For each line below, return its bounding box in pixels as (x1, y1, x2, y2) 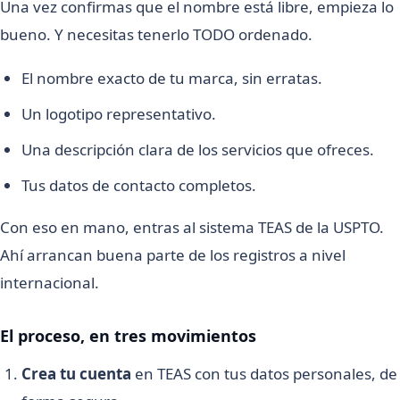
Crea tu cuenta (21, 362, 131, 384)
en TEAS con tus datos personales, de (131, 362, 397, 384)
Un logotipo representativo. (21, 103, 216, 124)
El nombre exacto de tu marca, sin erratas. (21, 67, 322, 88)
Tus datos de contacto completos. (21, 174, 256, 196)
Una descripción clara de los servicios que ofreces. (21, 138, 374, 160)
